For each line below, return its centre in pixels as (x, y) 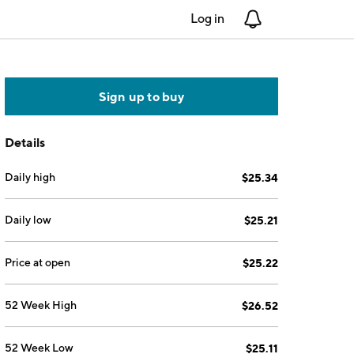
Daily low (28, 220)
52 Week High (41, 305)
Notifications (298, 19)
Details (25, 142)
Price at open (38, 262)
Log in (207, 19)
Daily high (30, 177)
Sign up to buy (141, 96)
